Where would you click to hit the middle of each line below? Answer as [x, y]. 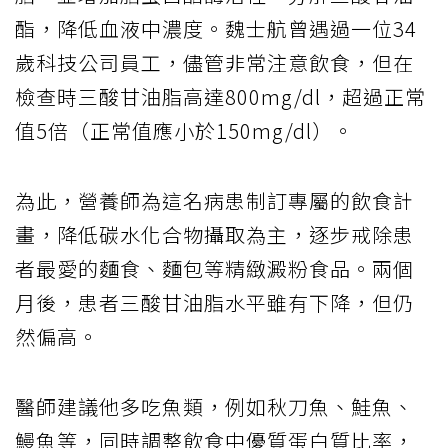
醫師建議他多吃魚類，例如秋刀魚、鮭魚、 [214, 407]
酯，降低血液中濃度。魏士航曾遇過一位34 [216, 29]
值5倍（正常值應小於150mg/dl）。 [184, 131]
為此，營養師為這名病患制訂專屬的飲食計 [214, 201]
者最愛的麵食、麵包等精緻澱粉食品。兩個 [214, 269]
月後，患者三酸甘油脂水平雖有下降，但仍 [214, 303]
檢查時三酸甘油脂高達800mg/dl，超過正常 [220, 97]
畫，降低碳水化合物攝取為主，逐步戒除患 [214, 235]
